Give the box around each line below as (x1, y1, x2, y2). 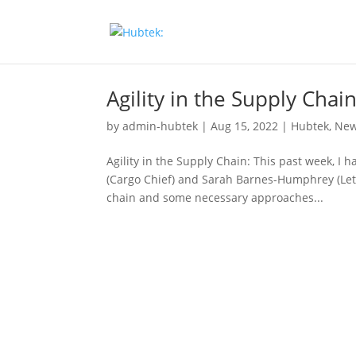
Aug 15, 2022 (211, 118, 279, 133)
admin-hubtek (122, 118, 199, 133)
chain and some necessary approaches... (106, 190, 324, 205)
